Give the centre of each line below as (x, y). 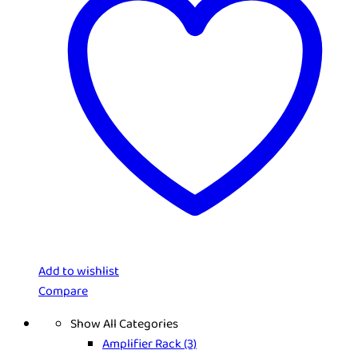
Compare (63, 292)
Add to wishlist (79, 272)
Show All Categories (124, 324)
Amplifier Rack (143, 344)
